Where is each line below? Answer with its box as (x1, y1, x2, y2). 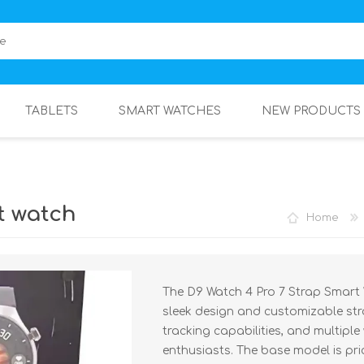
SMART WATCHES (119, 105, 221, 117)
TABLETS (25, 105, 78, 117)
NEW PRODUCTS (262, 105, 361, 117)
